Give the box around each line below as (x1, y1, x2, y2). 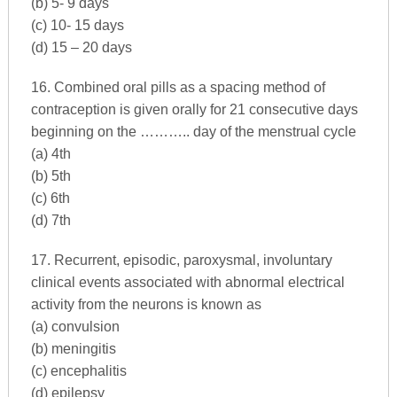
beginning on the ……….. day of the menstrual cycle (30, 123, 356, 139)
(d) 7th (30, 212, 71, 228)
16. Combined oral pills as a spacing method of (30, 79, 325, 95)
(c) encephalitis (30, 362, 127, 378)
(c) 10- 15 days (30, 17, 124, 33)
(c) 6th (30, 190, 70, 206)
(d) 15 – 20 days (30, 39, 132, 55)
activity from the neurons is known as (30, 296, 261, 312)
